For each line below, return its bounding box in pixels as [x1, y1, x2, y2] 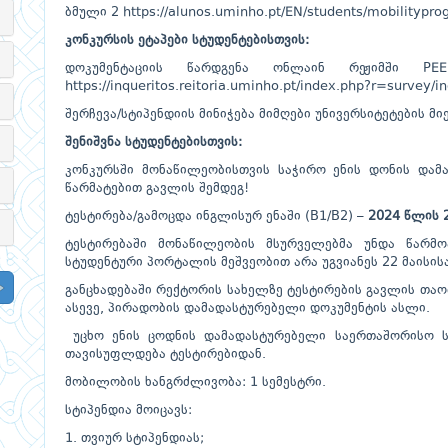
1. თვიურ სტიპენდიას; [65, 432, 204, 445]
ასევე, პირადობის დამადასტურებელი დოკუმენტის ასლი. [65, 302, 430, 315]
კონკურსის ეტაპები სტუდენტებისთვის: [65, 34, 309, 47]
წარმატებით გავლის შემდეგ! [65, 182, 249, 195]
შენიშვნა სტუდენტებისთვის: [65, 136, 242, 149]
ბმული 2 [65, 6, 123, 19]
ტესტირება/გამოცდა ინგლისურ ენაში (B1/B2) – [65, 210, 368, 223]
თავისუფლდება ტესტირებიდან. [65, 348, 266, 361]
